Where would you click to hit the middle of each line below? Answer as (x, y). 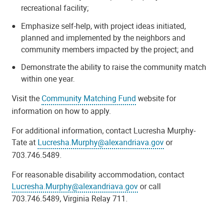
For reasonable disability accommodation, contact (98, 174)
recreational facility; (55, 8)
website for (156, 99)
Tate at (25, 142)
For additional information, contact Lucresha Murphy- (104, 130)
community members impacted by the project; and (108, 49)
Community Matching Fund (89, 99)
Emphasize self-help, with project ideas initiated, (104, 26)
